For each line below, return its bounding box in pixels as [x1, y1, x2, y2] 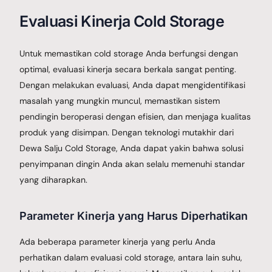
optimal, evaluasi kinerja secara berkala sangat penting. [19, 63, 237, 75]
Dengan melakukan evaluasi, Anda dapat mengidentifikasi [19, 79, 246, 90]
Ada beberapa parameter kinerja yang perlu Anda [19, 236, 216, 247]
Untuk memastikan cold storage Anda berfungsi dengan [19, 47, 239, 59]
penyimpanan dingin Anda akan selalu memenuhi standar [19, 158, 245, 169]
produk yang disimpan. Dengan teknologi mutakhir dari [19, 126, 234, 138]
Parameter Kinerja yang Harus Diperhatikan [19, 209, 248, 222]
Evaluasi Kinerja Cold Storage [19, 12, 224, 30]
